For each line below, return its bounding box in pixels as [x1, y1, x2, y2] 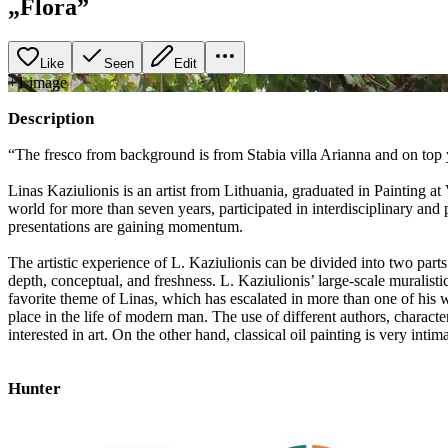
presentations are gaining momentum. [8, 217, 243, 235]
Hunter [8, 378, 61, 398]
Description [8, 108, 94, 128]
